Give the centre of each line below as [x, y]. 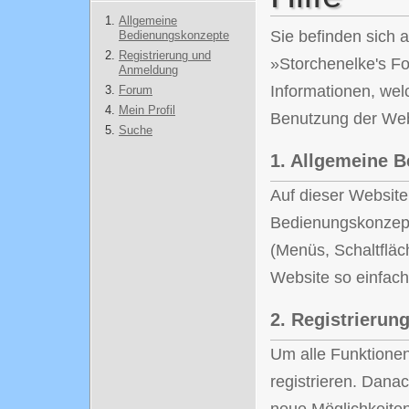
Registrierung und [165, 55]
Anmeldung [148, 70]
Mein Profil [147, 110]
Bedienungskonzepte [174, 35]
